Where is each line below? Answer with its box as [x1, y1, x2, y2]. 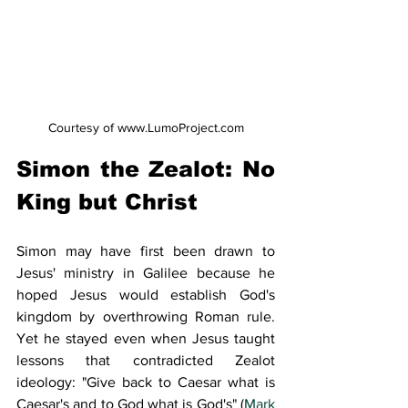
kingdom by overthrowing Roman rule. [16, 308, 275, 324]
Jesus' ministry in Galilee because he [16, 264, 275, 280]
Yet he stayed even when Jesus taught [16, 330, 275, 346]
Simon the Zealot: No [16, 156, 275, 181]
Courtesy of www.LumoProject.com [47, 119, 244, 135]
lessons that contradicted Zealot [16, 352, 275, 368]
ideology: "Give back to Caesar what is [16, 373, 275, 390]
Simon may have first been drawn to [16, 242, 275, 259]
